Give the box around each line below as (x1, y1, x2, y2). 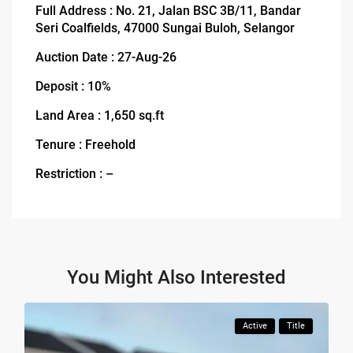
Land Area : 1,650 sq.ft (35, 107, 165, 123)
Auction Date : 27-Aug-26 (35, 49, 177, 65)
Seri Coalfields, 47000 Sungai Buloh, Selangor (35, 20, 295, 35)
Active (242, 320, 267, 331)
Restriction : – (35, 165, 114, 181)
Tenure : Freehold (35, 136, 136, 152)
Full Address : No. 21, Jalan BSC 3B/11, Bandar (35, 2, 302, 18)
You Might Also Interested (67, 266, 286, 288)
